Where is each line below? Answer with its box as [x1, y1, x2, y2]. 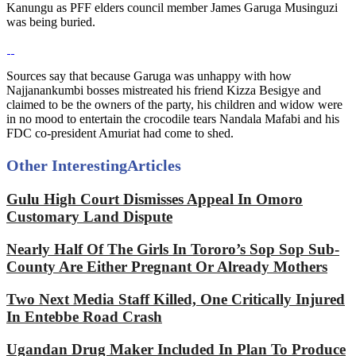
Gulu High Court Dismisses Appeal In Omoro [6, 191, 303, 208]
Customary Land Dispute [6, 208, 172, 226]
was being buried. [6, 15, 95, 29]
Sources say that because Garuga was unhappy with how [6, 69, 292, 83]
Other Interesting [6, 157, 127, 175]
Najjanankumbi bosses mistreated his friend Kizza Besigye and [6, 83, 321, 98]
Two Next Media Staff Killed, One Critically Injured [6, 290, 345, 308]
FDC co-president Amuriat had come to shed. [6, 126, 234, 141]
